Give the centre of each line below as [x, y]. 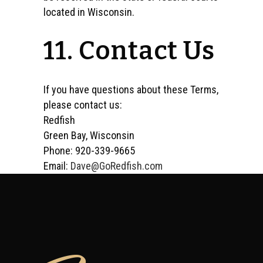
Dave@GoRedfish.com [117, 166]
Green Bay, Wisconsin [89, 135]
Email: [57, 166]
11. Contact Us [129, 51]
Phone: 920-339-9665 [89, 151]
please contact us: [83, 105]
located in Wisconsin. [89, 12]
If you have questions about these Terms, [131, 90]
